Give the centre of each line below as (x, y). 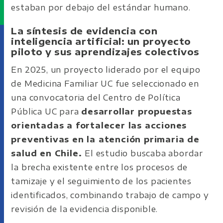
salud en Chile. (48, 153)
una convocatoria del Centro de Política (96, 98)
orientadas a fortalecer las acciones (99, 125)
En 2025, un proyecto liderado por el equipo (106, 70)
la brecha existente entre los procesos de (100, 167)
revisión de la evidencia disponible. (85, 209)
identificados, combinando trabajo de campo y (110, 195)
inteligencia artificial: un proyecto (101, 41)
